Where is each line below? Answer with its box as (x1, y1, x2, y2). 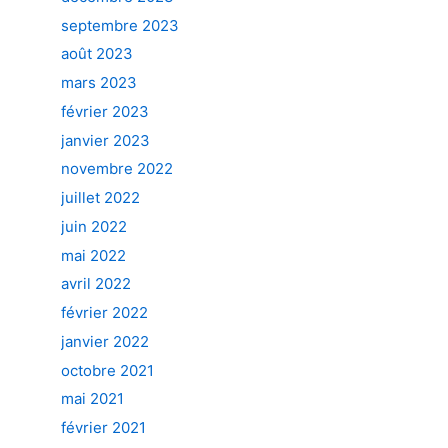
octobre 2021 (61, 360, 154, 380)
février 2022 (61, 303, 148, 322)
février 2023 (61, 101, 149, 121)
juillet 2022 (61, 188, 140, 207)
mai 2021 (61, 389, 124, 409)
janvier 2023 (61, 130, 150, 150)
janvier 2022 (61, 331, 149, 351)
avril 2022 (61, 274, 131, 294)
